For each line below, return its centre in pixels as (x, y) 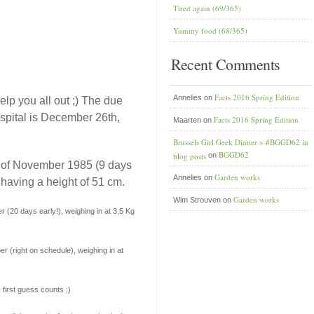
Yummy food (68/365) (210, 30)
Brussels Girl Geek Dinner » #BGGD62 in (241, 142)
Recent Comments (226, 64)
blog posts (190, 155)
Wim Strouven (197, 200)
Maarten (187, 120)
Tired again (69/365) (207, 8)
